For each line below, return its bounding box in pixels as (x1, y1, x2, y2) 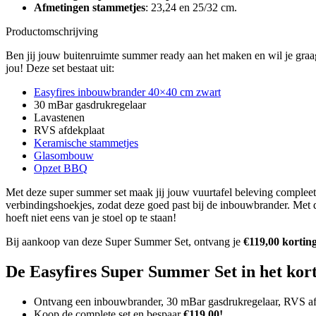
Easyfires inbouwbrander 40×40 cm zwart (34, 85, 221, 98)
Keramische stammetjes (34, 136, 138, 149)
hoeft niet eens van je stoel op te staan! (6, 211, 176, 224)
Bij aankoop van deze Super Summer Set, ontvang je (6, 235, 243, 248)
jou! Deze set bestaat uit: (6, 61, 114, 74)
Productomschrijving (6, 25, 98, 37)
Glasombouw (34, 149, 94, 162)
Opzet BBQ (34, 162, 87, 174)
